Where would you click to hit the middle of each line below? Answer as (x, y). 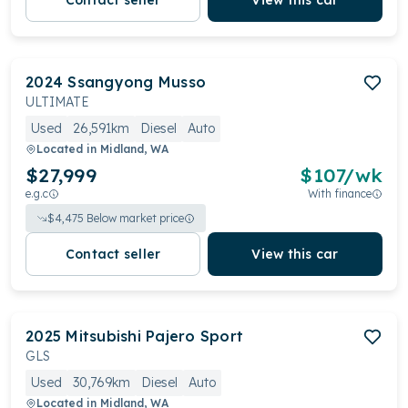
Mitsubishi (103, 336)
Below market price (134, 218)
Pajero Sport (195, 336)
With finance (340, 194)
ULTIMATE (57, 102)
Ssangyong (111, 82)
